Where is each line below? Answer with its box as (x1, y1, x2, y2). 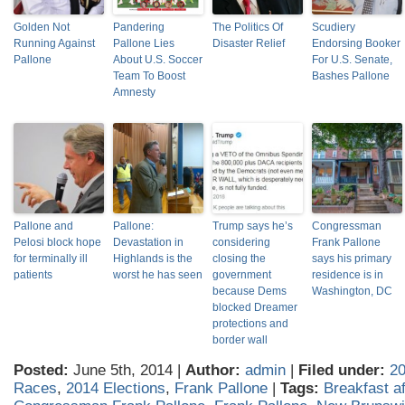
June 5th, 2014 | (69, 362, 185, 379)
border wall (212, 334, 268, 346)
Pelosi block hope (14, 236, 101, 249)
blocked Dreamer (212, 301, 297, 314)
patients (14, 268, 52, 281)
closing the (212, 252, 266, 265)
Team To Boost (113, 70, 185, 82)
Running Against (14, 37, 95, 50)
